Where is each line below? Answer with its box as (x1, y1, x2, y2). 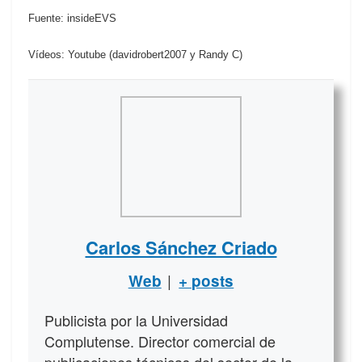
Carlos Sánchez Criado (85, 234, 277, 260)
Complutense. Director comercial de (44, 330, 276, 351)
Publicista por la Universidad (44, 309, 228, 330)
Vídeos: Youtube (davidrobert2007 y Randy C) (28, 48, 242, 61)
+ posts (179, 269, 234, 292)
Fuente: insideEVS (28, 11, 116, 24)
